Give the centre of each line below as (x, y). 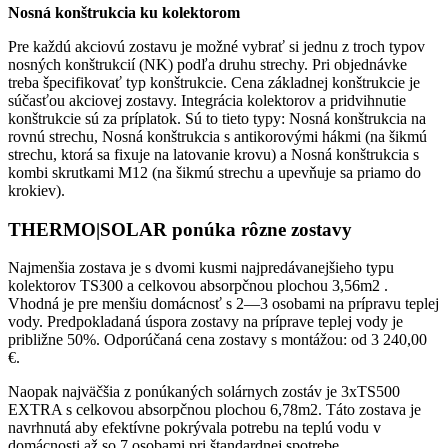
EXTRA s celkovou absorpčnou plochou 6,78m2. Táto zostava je (214, 410)
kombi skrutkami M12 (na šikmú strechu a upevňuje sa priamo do (214, 172)
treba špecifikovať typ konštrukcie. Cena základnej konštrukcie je (214, 82)
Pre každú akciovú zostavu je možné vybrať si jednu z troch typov (216, 46)
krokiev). (36, 190)
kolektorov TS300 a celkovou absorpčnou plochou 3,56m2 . (198, 286)
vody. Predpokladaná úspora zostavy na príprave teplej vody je (205, 322)
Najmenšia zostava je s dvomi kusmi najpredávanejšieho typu (201, 268)
